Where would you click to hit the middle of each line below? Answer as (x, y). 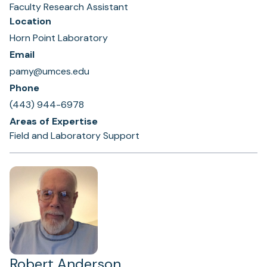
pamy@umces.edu (49, 71)
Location (30, 21)
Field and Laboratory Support (74, 136)
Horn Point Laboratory (59, 38)
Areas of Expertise (54, 121)
